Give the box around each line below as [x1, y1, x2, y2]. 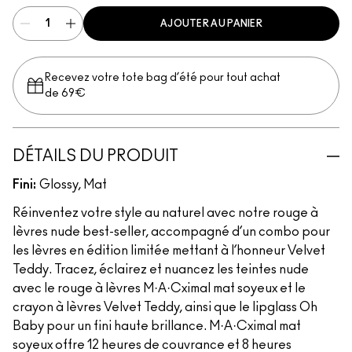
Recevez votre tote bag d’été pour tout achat [45, 72, 280, 83]
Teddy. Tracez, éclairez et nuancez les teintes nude [13, 263, 309, 276]
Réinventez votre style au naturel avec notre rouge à [13, 207, 318, 219]
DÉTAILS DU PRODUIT [13, 148, 178, 164]
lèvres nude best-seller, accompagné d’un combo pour [13, 225, 330, 238]
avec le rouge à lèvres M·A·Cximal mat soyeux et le [13, 282, 306, 295]
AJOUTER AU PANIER [159, 19, 263, 28]
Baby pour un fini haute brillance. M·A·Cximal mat [13, 320, 301, 332]
